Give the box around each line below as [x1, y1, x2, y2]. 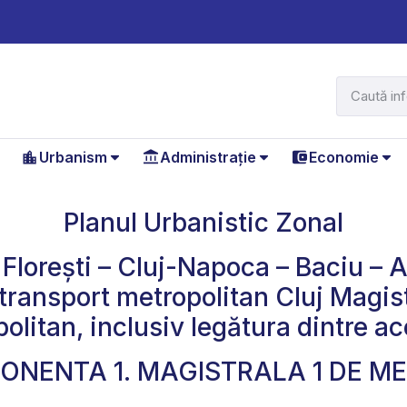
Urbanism [38, 147, 107, 166]
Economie [308, 147, 379, 166]
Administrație [159, 147, 256, 166]
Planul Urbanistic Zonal [64, 206, 343, 238]
